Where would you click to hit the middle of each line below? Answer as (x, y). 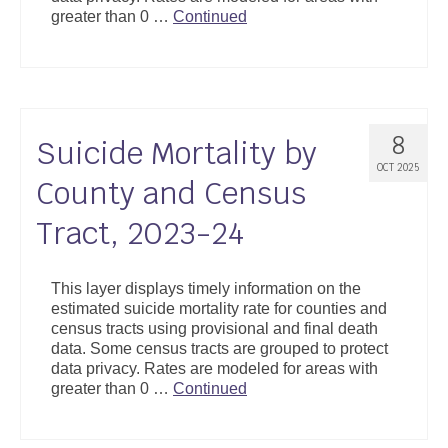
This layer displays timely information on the (206, 288)
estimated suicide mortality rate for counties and (219, 308)
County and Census (171, 193)
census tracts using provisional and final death (214, 328)
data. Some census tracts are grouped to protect (219, 348)
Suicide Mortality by (176, 153)
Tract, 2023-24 (140, 233)
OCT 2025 (398, 167)
